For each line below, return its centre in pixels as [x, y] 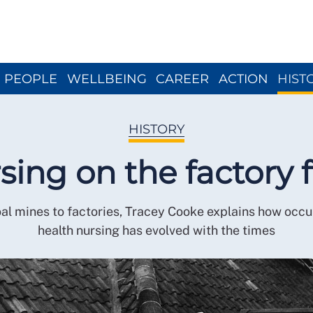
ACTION [243, 79]
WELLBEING [107, 79]
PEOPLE [31, 79]
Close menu [188, 8]
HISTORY [156, 129]
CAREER [182, 79]
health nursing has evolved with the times [156, 230]
